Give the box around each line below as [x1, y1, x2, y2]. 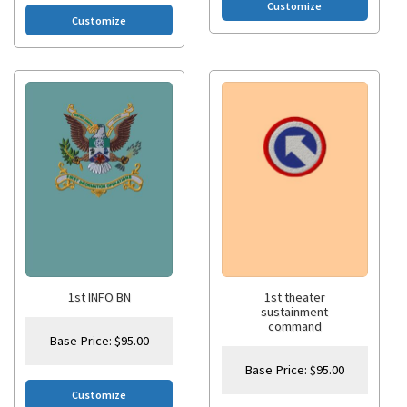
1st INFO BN [67, 289, 131, 306]
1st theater [263, 289, 325, 306]
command [267, 318, 322, 335]
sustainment [261, 303, 329, 321]
